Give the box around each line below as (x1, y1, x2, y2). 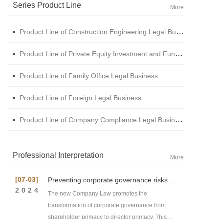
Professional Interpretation (13, 151, 104, 159)
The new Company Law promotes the (48, 190, 147, 197)
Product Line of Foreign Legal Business (20, 93, 141, 102)
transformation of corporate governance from (48, 201, 166, 209)
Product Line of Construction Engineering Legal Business (20, 27, 176, 36)
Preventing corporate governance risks (48, 175, 168, 184)
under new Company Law (48, 183, 127, 192)
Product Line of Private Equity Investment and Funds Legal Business (20, 49, 175, 58)
